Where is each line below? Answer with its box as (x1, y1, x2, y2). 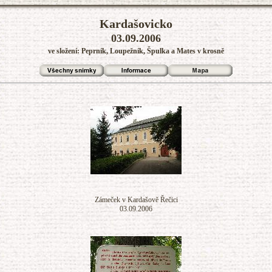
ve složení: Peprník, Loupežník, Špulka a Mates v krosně (48, 47, 224, 55)
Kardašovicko (100, 17, 172, 30)
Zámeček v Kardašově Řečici (94, 195, 178, 204)
